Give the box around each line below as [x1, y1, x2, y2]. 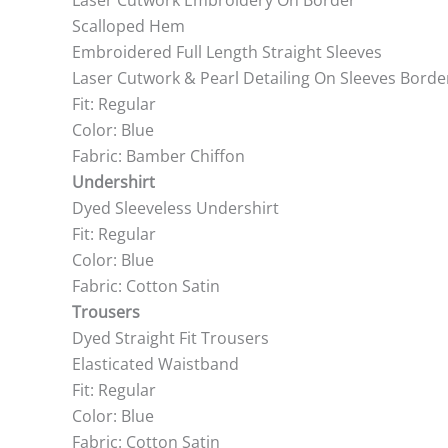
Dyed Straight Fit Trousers [72, 327, 269, 349]
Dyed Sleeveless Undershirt [72, 197, 279, 219]
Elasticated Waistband [72, 353, 239, 375]
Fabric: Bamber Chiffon [72, 145, 245, 167]
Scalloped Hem [72, 15, 185, 37]
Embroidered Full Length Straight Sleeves [72, 41, 382, 63]
